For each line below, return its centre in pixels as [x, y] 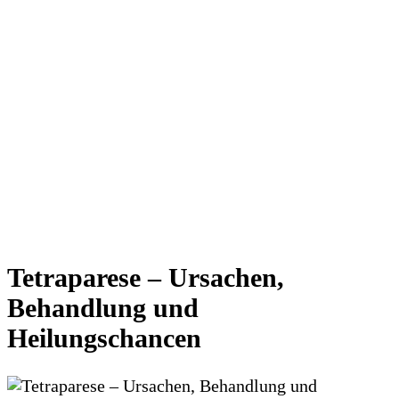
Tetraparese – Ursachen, [146, 277]
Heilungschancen [104, 338]
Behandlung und [103, 307]
